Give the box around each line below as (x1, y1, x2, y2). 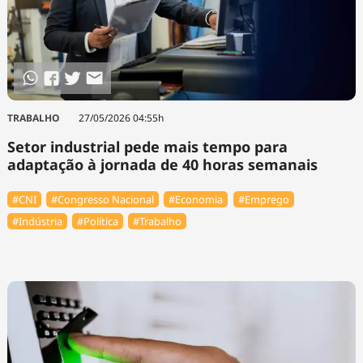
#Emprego (237, 192, 289, 207)
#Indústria (11, 213, 62, 228)
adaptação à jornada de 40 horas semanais (6, 154, 318, 174)
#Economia (169, 192, 224, 207)
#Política (77, 213, 118, 228)
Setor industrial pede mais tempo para (6, 136, 288, 156)
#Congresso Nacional (51, 192, 154, 207)
